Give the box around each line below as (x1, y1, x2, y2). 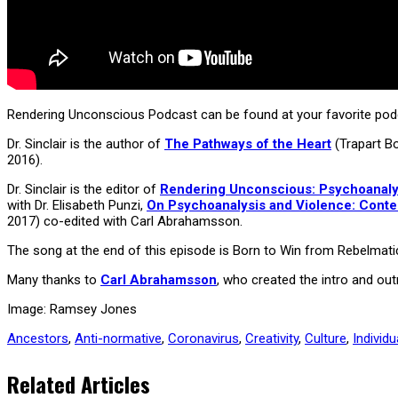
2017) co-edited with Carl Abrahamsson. (7, 212, 246, 229)
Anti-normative (75, 330, 162, 346)
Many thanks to (7, 271, 100, 288)
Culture (305, 330, 346, 346)
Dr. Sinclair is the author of (7, 135, 164, 152)
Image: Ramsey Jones (7, 300, 137, 317)
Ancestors (7, 330, 68, 346)
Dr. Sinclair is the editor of (7, 180, 160, 197)
